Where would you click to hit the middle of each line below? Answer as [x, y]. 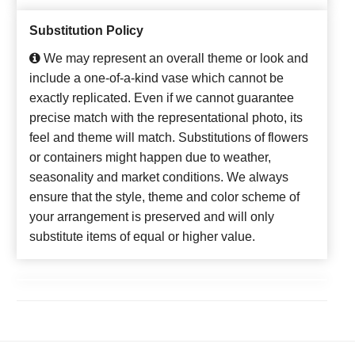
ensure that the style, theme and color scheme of [164, 197]
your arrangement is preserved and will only [152, 216]
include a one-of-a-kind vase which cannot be [157, 78]
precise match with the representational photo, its [166, 117]
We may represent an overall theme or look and [174, 58]
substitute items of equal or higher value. [142, 236]
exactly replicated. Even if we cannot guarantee [162, 97]
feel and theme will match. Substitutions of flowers [169, 137]
